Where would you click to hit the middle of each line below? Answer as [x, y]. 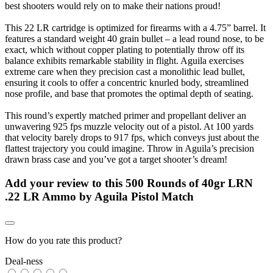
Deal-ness [24, 261]
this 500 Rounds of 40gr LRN [179, 183]
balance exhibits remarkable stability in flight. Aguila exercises [124, 60]
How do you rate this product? [63, 241]
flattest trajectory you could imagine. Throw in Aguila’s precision [129, 148]
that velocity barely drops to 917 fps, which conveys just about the [132, 137]
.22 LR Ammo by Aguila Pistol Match [99, 196]
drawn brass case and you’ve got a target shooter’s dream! [116, 159]
